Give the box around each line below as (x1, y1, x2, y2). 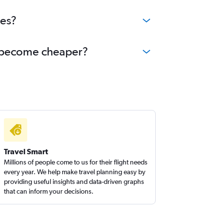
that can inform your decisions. (4, 187, 94, 195)
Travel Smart (4, 147, 49, 156)
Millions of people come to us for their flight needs (4, 158, 148, 166)
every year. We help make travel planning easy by (4, 168, 146, 176)
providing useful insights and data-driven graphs (4, 178, 145, 185)
